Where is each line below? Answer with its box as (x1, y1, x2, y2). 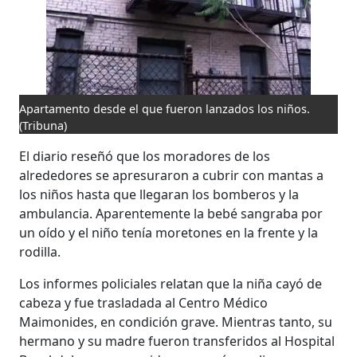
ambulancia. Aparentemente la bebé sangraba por (19, 205, 324, 223)
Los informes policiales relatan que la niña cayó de (19, 275, 323, 293)
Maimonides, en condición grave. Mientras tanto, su (19, 313, 333, 331)
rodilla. (19, 243, 61, 261)
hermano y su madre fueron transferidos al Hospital (19, 332, 335, 351)
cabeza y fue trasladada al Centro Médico (19, 294, 269, 312)
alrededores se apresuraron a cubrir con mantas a (19, 167, 324, 185)
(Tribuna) (19, 118, 68, 134)
